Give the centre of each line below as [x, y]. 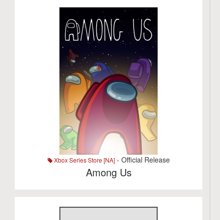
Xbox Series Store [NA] [83, 160]
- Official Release [142, 160]
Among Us [109, 172]
